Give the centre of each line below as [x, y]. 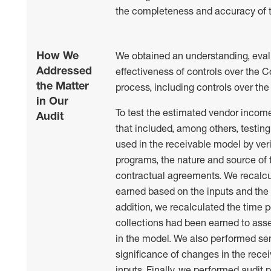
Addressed [64, 70]
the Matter [63, 85]
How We [57, 55]
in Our [52, 100]
